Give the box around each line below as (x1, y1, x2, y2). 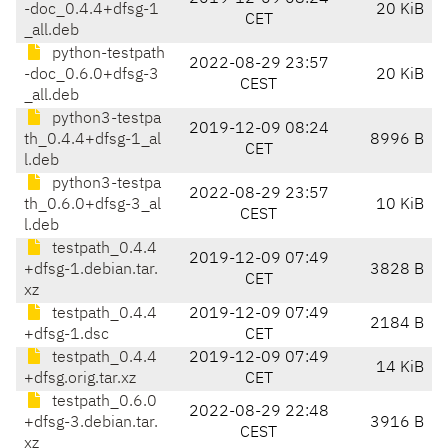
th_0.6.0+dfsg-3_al (24, 197, 161, 214)
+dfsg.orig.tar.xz (24, 371, 136, 388)
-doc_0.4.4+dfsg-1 (24, 2, 159, 19)
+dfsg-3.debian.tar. (24, 415, 158, 432)
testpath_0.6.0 (48, 394, 157, 411)
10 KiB (376, 197, 424, 214)
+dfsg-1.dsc (24, 327, 109, 344)
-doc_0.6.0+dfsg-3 (24, 67, 159, 84)
